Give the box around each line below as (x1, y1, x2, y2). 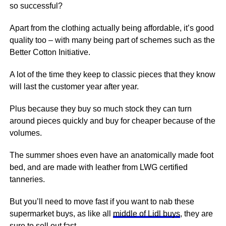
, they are (180, 209, 213, 218)
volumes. (9, 129, 42, 137)
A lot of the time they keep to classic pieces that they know (9, 70, 215, 79)
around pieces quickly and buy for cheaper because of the (9, 117, 215, 125)
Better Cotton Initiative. (9, 48, 90, 56)
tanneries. (9, 175, 45, 184)
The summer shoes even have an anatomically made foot (9, 151, 213, 159)
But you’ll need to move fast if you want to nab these (9, 197, 194, 206)
